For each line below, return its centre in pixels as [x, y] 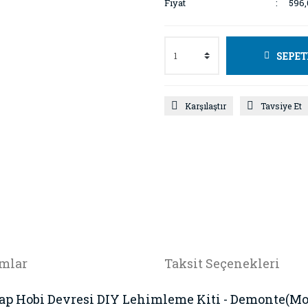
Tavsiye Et [281, 106]
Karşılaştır [206, 106]
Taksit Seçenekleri [222, 263]
